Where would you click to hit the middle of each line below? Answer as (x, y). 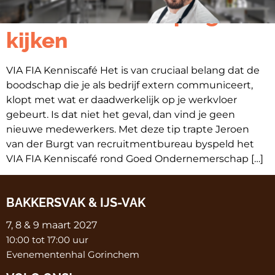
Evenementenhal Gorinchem (74, 255)
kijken (37, 40)
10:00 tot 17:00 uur (47, 240)
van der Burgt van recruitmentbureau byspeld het (130, 144)
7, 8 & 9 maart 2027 (52, 225)
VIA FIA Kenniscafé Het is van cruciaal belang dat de (133, 70)
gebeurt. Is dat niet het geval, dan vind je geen (121, 114)
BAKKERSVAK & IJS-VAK (76, 203)
